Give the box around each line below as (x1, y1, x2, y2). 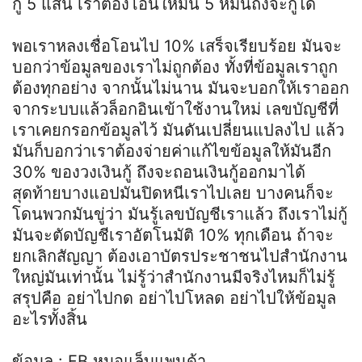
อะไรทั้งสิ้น (12, 309, 87, 329)
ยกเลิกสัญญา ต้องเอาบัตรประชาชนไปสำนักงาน (12, 246, 347, 266)
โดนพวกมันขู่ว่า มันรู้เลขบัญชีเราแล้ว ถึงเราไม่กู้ (12, 204, 347, 224)
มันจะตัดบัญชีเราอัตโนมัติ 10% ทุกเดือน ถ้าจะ (12, 225, 334, 245)
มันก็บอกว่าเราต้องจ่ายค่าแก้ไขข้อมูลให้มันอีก (12, 141, 331, 161)
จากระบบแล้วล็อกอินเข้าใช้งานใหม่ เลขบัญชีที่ (12, 99, 339, 119)
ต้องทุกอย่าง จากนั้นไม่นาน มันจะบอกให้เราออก (12, 78, 349, 98)
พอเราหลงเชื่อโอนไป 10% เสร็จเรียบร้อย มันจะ (12, 36, 342, 56)
